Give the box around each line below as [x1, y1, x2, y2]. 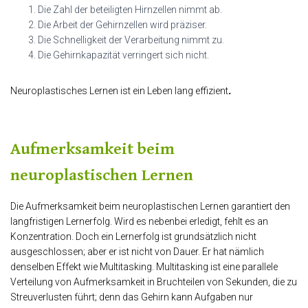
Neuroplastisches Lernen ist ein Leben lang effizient [10, 85, 228, 97]
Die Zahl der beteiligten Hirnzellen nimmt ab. [38, 4, 222, 16]
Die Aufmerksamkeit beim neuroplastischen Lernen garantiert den [10, 201, 290, 212]
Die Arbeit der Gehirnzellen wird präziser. [38, 19, 207, 31]
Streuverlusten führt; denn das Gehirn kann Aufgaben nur [10, 291, 253, 303]
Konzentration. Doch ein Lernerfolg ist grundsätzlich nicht [10, 231, 256, 243]
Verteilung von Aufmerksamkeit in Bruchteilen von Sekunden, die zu [10, 276, 297, 288]
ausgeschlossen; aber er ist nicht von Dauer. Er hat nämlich [10, 246, 264, 258]
